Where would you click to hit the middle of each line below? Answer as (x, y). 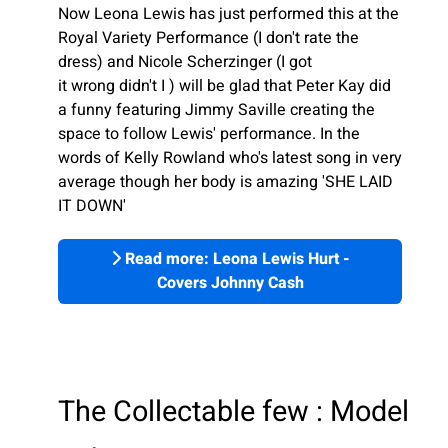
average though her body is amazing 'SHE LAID (225, 181)
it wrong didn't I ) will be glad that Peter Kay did (224, 85)
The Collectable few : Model (233, 412)
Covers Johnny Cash (230, 283)
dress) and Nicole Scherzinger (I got (185, 61)
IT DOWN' (92, 205)
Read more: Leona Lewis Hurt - (235, 259)
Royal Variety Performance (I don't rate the (208, 37)
